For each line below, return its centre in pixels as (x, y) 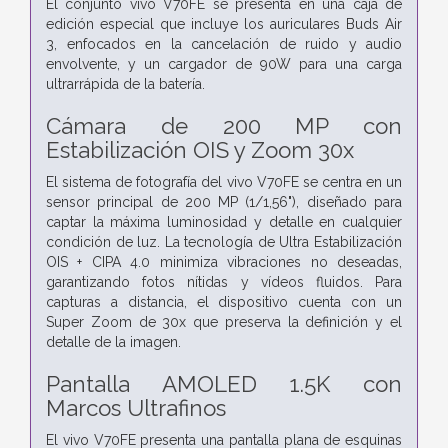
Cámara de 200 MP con (224, 125)
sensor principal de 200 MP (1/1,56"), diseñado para (224, 201)
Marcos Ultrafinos (136, 407)
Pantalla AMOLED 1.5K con (224, 383)
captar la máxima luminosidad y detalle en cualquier (224, 221)
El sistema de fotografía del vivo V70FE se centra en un (224, 181)
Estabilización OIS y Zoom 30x (200, 149)
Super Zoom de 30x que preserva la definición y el (224, 321)
